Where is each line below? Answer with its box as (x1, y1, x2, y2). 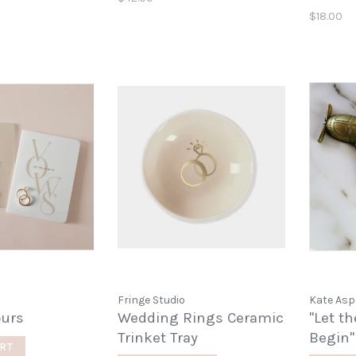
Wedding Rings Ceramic (118, 309, 284, 327)
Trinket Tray (118, 329, 198, 347)
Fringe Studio (118, 293, 185, 308)
